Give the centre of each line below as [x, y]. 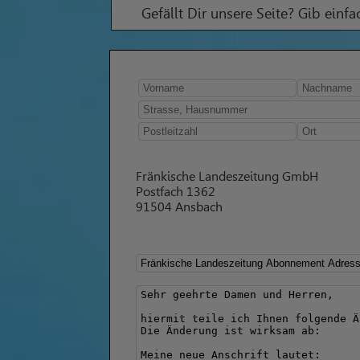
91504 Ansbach [179, 207]
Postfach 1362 [175, 192]
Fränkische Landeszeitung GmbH [227, 177]
